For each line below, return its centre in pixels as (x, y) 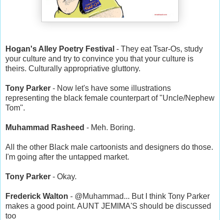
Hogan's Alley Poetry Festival (60, 49)
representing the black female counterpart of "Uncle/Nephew (110, 98)
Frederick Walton (37, 196)
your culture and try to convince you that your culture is (99, 58)
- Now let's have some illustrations (111, 88)
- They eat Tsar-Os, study (159, 49)
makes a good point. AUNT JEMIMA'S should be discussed (108, 206)
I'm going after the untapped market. (67, 157)
